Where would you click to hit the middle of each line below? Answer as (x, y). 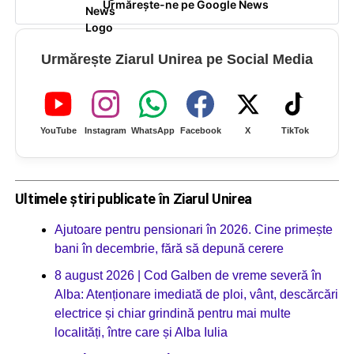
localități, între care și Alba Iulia (141, 332)
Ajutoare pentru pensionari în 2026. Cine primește (193, 229)
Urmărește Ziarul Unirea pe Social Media (177, 60)
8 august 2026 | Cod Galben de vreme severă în (188, 275)
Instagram (106, 131)
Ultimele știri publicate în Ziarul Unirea (133, 198)
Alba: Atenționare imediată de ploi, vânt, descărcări (196, 294)
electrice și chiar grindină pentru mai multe (172, 313)
